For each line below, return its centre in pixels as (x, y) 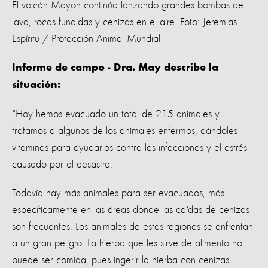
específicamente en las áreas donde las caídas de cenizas (131, 210)
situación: (36, 85)
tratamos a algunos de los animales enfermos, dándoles (125, 131)
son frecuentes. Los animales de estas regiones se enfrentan (133, 226)
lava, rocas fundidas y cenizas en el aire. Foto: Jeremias (124, 22)
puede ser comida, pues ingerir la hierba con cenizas (121, 260)
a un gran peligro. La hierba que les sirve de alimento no (127, 243)
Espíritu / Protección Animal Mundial (86, 39)
